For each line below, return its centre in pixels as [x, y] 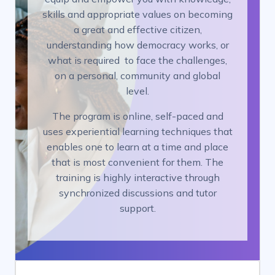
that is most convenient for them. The [137, 162]
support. [137, 208]
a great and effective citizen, [137, 30]
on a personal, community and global [137, 76]
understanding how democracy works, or [137, 45]
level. [137, 91]
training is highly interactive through [137, 178]
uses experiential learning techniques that [137, 132]
